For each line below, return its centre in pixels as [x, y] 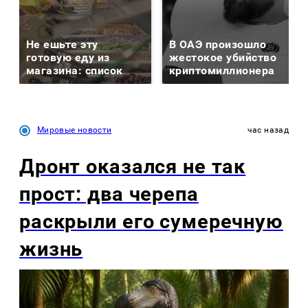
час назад [268, 130]
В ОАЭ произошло [218, 44]
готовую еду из [68, 57]
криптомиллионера [222, 70]
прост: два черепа [109, 194]
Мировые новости [75, 130]
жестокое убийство [223, 57]
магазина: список [75, 70]
